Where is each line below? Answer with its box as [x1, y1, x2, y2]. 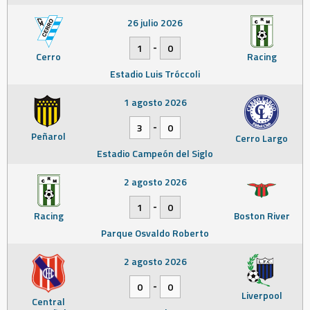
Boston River [233, 208, 290, 223]
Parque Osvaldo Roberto [101, 226, 209, 240]
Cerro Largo [235, 131, 288, 145]
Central [32, 294, 65, 309]
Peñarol [31, 129, 66, 143]
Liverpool [241, 288, 282, 302]
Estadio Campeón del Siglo [97, 146, 213, 161]
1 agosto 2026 [123, 95, 187, 109]
